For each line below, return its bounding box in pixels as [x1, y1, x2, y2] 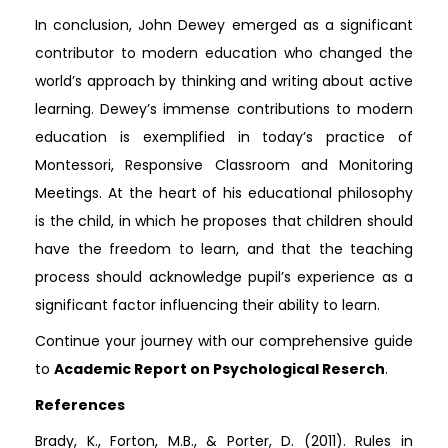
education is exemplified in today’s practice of [35, 126, 413, 147]
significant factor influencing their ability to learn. [35, 294, 380, 315]
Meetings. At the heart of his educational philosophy [35, 182, 413, 203]
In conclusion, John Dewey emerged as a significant [35, 14, 413, 35]
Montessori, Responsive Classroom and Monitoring [35, 154, 413, 175]
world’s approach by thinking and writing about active [35, 70, 413, 91]
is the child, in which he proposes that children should [35, 210, 413, 231]
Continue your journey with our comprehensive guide [35, 330, 413, 351]
